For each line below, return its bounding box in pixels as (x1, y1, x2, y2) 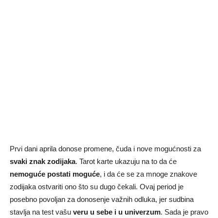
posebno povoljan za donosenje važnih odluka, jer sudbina (10, 195, 194, 204)
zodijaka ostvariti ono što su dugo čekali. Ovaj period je (10, 182, 183, 191)
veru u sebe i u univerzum (73, 208, 161, 217)
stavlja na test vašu (10, 208, 73, 217)
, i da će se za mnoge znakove (100, 170, 197, 179)
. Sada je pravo (161, 208, 208, 217)
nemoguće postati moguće (10, 170, 100, 179)
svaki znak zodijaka (10, 157, 75, 166)
